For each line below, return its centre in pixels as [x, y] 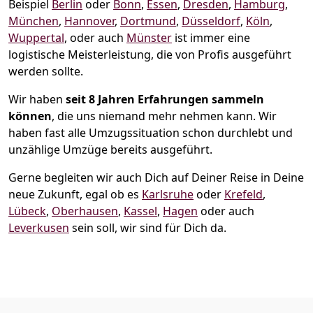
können [30, 116]
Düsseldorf [211, 21]
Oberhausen [85, 211]
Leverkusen [39, 227]
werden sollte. [46, 71]
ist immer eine [211, 37]
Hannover [89, 21]
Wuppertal [36, 37]
